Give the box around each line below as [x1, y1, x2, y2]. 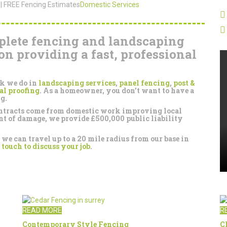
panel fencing [119, 78, 170, 88]
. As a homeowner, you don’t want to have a [40, 86, 194, 95]
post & [173, 78, 195, 88]
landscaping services [39, 78, 116, 88]
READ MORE [22, 206, 62, 215]
